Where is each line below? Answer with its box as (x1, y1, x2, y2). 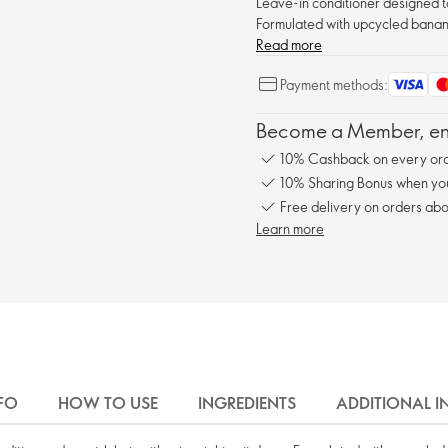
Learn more (256, 219, 324, 238)
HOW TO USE (58, 392, 158, 414)
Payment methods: (280, 75, 388, 94)
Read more (256, 35, 322, 54)
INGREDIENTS (198, 392, 296, 414)
